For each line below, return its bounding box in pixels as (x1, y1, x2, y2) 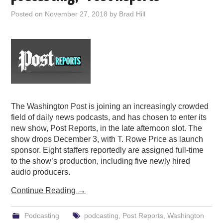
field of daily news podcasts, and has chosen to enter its (11, 113, 207, 122)
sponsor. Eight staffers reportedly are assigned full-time (11, 146, 204, 155)
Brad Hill (119, 10, 146, 18)
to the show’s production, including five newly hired (11, 157, 191, 166)
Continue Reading (11, 186, 78, 195)
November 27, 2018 (45, 10, 108, 18)
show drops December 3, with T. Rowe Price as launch (11, 135, 204, 144)
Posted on (11, 10, 45, 18)
